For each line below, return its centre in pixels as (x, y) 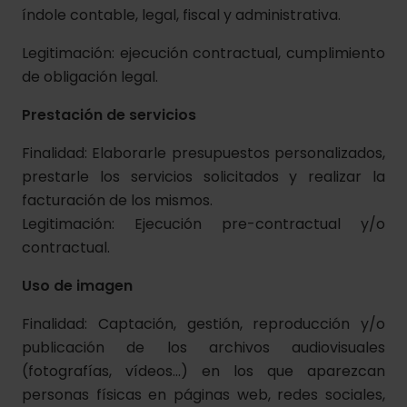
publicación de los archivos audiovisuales (203, 347)
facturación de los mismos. (117, 200)
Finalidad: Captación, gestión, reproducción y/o (203, 324)
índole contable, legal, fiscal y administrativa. (181, 15)
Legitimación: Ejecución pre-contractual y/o (203, 224)
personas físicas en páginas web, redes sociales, (203, 395)
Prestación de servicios (111, 115)
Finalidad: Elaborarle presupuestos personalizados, (203, 153)
